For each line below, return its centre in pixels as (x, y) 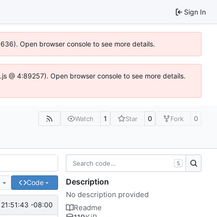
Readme (88, 207)
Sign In (195, 12)
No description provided (107, 194)
